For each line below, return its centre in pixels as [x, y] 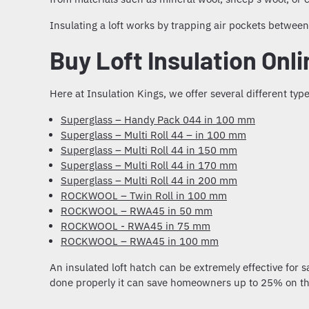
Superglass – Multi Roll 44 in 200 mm [149, 181]
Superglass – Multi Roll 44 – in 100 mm [153, 135]
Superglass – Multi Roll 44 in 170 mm [149, 166]
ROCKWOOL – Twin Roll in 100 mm [144, 196]
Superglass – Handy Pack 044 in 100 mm [158, 120]
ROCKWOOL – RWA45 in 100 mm [140, 241]
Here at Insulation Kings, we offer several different [170, 94]
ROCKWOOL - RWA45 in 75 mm [136, 226]
